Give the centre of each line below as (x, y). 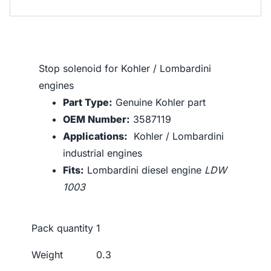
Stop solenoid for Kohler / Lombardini (125, 69)
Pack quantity (62, 228)
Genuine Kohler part (159, 103)
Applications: (95, 136)
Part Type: (88, 103)
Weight (47, 255)
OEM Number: (96, 119)
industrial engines (103, 153)
